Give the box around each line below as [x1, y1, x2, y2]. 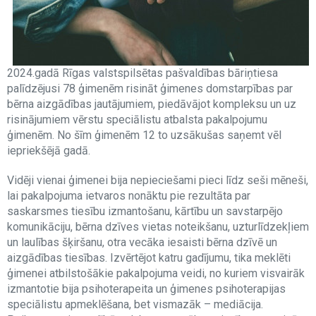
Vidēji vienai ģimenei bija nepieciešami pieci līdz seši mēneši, [7, 174, 308, 187]
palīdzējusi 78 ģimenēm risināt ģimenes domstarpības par [7, 82, 293, 95]
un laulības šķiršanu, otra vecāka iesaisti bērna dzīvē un [7, 236, 277, 249]
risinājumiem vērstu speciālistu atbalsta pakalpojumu [7, 113, 267, 126]
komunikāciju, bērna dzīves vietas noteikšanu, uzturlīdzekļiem [7, 220, 309, 233]
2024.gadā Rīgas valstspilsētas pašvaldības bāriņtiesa [7, 66, 278, 80]
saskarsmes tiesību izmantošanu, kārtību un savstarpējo [7, 205, 283, 218]
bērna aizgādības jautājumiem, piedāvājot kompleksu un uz [7, 97, 296, 111]
